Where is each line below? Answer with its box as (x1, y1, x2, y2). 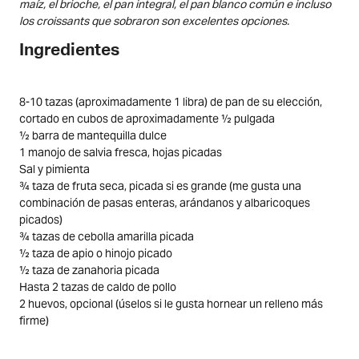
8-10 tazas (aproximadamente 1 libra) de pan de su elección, (19, 95, 322, 110)
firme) (19, 313, 49, 329)
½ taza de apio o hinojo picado (19, 246, 172, 261)
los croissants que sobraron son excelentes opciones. (19, 14, 294, 28)
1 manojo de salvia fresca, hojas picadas (19, 145, 222, 160)
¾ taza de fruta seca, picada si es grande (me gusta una (19, 179, 301, 194)
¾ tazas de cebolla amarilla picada (19, 229, 194, 244)
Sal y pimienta (19, 162, 90, 177)
